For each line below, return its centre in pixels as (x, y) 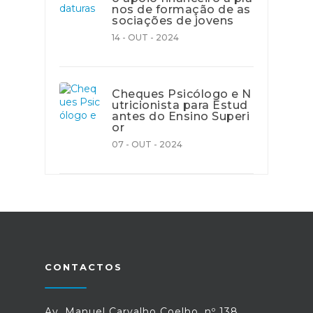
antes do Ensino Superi (181, 116)
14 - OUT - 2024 (145, 37)
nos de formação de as (181, 9)
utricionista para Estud (180, 105)
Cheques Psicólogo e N (182, 94)
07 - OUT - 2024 (147, 144)
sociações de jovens (173, 21)
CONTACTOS (83, 267)
